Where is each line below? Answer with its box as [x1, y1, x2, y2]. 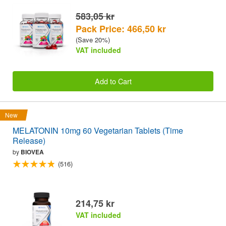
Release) [13, 135, 45, 147]
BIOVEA [21, 147, 44, 157]
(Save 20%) [76, 34, 110, 44]
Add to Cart [94, 75, 132, 86]
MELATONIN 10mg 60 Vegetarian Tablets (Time [13, 125, 183, 137]
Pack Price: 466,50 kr [76, 22, 166, 35]
